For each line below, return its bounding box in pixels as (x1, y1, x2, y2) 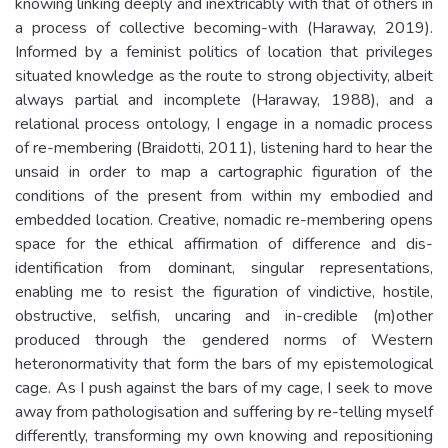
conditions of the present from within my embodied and (15, 184, 433, 207)
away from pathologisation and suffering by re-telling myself (15, 400, 433, 423)
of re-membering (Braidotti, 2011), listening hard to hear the (15, 136, 433, 159)
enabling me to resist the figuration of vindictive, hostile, (15, 280, 433, 303)
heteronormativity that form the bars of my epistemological (15, 352, 433, 375)
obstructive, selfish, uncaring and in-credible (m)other (15, 304, 433, 327)
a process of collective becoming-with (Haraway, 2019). (15, 16, 433, 39)
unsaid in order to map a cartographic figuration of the (15, 160, 433, 183)
